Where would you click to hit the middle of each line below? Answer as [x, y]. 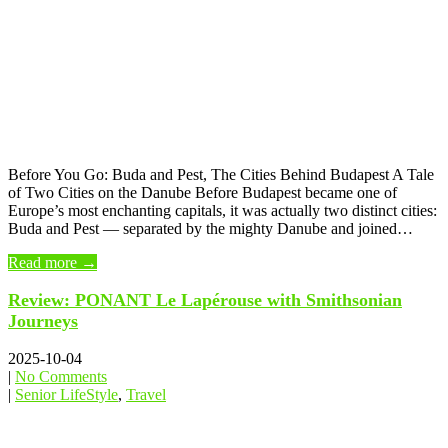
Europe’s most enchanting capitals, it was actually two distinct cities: [222, 211]
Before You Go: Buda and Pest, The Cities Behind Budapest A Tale [221, 175]
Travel [146, 395]
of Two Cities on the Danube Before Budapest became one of [202, 193]
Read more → [52, 263]
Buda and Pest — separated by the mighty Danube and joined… [210, 229]
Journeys [43, 321]
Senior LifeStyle [66, 395]
